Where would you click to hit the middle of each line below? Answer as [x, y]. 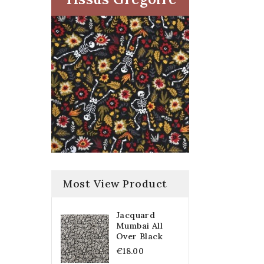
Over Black [140, 236]
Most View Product [115, 183]
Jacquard [136, 215]
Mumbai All [140, 225]
